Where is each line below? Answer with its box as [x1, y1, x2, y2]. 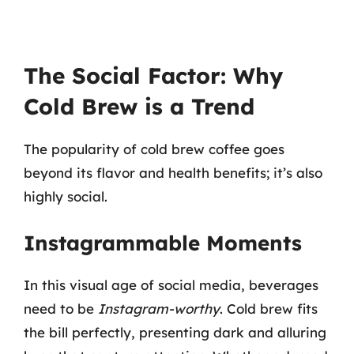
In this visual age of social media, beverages [24, 276, 318, 293]
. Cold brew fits [220, 299, 318, 317]
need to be [24, 299, 98, 317]
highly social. [24, 188, 107, 205]
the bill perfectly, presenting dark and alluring [24, 323, 326, 341]
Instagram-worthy [98, 299, 220, 317]
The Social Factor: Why [24, 62, 283, 89]
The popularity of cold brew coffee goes [24, 141, 284, 157]
